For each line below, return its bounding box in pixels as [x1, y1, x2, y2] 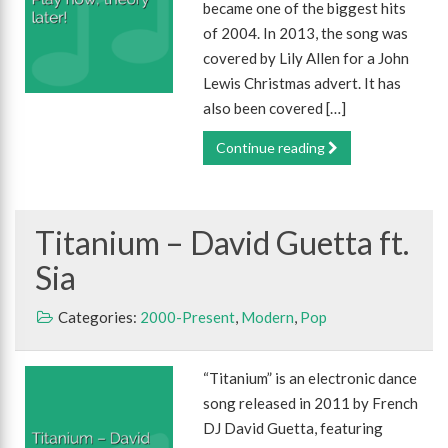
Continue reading [216, 139, 329, 156]
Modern [241, 308, 294, 326]
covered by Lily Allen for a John [203, 49, 410, 67]
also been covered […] [203, 99, 347, 117]
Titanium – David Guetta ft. [35, 223, 409, 262]
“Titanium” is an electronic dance [203, 369, 418, 387]
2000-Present [140, 308, 235, 326]
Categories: [55, 308, 140, 326]
